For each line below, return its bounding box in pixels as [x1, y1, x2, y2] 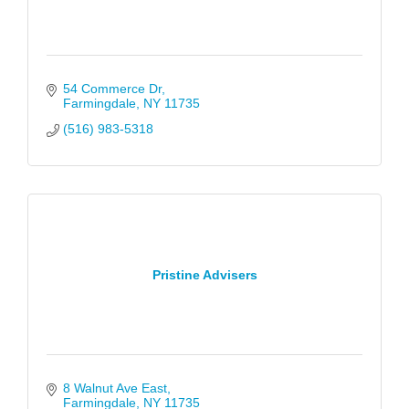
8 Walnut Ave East [62, 381, 167, 396]
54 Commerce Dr [62, 81, 162, 97]
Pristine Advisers [152, 267, 257, 282]
